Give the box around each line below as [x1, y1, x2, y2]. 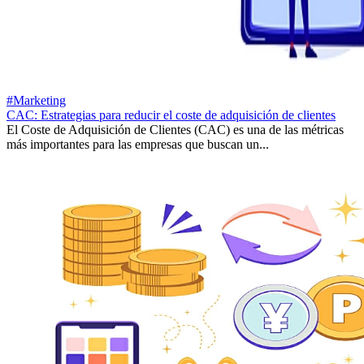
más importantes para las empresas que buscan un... [6, 137, 269, 152]
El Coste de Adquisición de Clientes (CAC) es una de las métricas [6, 123, 344, 137]
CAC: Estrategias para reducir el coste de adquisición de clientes [6, 108, 336, 123]
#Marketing [6, 93, 66, 108]
